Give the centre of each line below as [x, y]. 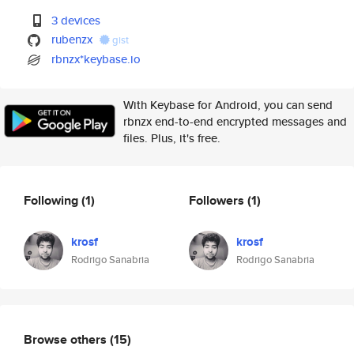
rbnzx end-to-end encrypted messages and [235, 121]
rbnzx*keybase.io [96, 59]
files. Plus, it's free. [172, 138]
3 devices [76, 20]
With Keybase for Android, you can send [228, 105]
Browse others [67, 339]
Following [53, 200]
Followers [218, 200]
